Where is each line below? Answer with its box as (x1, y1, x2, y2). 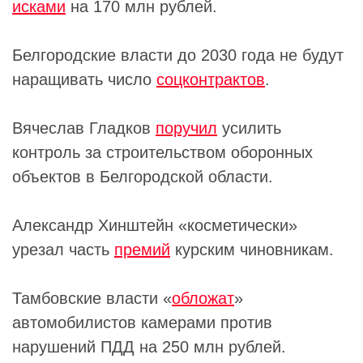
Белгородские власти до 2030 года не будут (12, 45, 344, 64)
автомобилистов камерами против (12, 313, 272, 331)
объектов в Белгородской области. (12, 167, 273, 186)
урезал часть (12, 240, 114, 258)
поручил (156, 118, 217, 137)
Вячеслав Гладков (12, 118, 156, 137)
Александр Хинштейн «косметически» (12, 216, 297, 234)
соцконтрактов (156, 70, 265, 88)
